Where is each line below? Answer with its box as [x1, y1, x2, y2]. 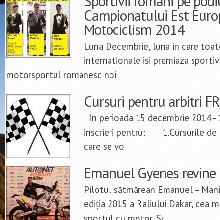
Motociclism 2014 [84, 20, 185, 39]
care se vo [84, 140, 124, 153]
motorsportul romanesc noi [6, 69, 116, 81]
